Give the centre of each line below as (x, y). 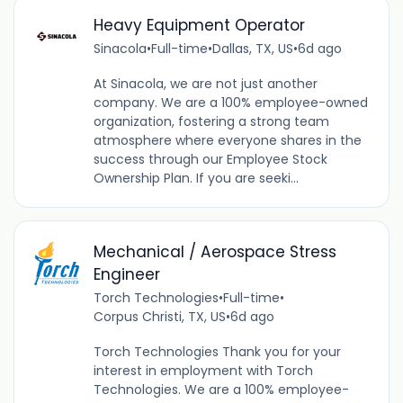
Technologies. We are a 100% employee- (221, 389)
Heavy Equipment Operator (199, 25)
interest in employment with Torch (203, 370)
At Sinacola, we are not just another (205, 83)
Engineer (126, 274)
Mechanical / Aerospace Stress (215, 251)
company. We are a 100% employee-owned (230, 102)
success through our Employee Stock (210, 159)
